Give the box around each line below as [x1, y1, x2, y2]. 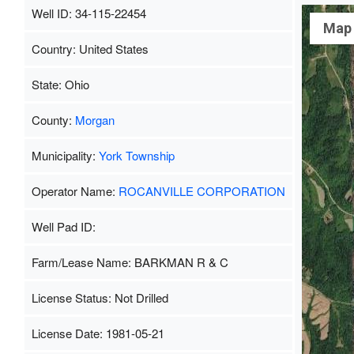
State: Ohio [31, 76, 89, 93]
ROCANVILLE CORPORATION [118, 183, 285, 200]
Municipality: [31, 147, 99, 164]
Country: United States [31, 40, 149, 58]
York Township [98, 147, 175, 164]
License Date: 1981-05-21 [31, 325, 164, 342]
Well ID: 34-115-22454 [31, 5, 146, 22]
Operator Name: [31, 183, 119, 200]
